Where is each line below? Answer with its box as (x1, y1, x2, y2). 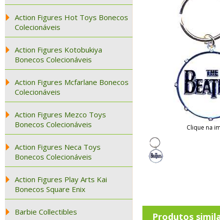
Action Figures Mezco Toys (15, 110, 106, 119)
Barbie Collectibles (15, 207, 77, 217)
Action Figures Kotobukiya (15, 45, 102, 55)
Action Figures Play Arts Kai (15, 174, 107, 184)
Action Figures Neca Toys (15, 142, 101, 152)
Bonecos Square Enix (15, 184, 85, 194)
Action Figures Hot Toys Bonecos (15, 12, 128, 22)
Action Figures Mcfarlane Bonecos (15, 77, 129, 87)
